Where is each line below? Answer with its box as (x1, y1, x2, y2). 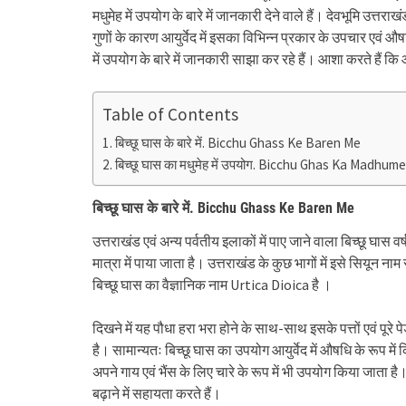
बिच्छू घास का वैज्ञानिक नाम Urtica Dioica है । (92, 275, 332, 294)
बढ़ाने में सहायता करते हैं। (92, 384, 221, 402)
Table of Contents (102, 102, 238, 125)
